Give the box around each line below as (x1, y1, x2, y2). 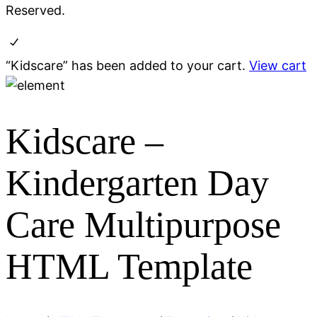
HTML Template (6, 246, 253, 287)
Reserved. (6, 3, 65, 18)
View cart (249, 58, 306, 74)
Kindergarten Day (6, 162, 269, 203)
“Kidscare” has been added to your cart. (6, 58, 249, 74)
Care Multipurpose (6, 204, 281, 245)
